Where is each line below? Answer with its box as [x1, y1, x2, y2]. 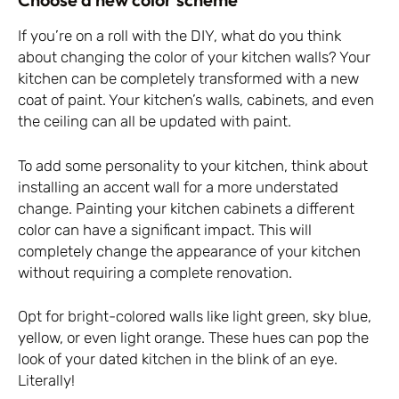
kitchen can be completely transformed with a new [18, 69, 359, 88]
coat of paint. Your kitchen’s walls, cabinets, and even [18, 91, 374, 110]
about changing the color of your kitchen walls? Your [18, 48, 370, 67]
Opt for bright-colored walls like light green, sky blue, [18, 307, 371, 326]
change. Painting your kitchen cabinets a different [18, 199, 354, 217]
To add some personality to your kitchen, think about [18, 156, 368, 175]
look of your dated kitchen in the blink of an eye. [18, 350, 338, 369]
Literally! [18, 371, 75, 390]
